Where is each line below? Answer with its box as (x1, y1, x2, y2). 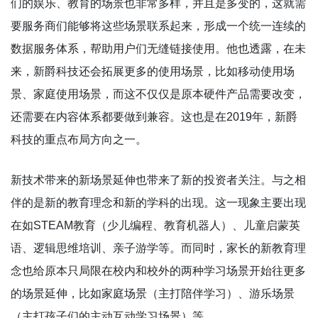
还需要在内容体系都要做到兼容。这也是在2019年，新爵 (11, 110, 297, 123)
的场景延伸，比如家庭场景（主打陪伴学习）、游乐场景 (11, 287, 295, 300)
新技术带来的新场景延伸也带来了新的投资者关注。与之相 (11, 173, 306, 186)
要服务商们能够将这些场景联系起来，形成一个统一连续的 (11, 19, 306, 32)
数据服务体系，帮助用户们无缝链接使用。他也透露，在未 (11, 42, 306, 55)
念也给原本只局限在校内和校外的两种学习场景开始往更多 (11, 264, 306, 277)
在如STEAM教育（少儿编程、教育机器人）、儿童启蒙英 (11, 219, 300, 231)
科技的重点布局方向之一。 (11, 133, 147, 146)
